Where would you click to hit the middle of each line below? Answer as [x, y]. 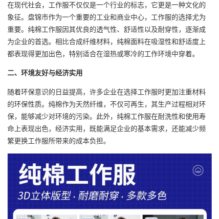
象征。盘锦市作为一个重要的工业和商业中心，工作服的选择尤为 [107, 17]
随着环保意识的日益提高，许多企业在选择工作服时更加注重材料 [107, 91]
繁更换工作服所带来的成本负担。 [59, 140]
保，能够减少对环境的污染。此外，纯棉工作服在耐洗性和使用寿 [107, 116]
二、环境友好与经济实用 [45, 72]
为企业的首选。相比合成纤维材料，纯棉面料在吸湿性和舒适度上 [107, 41]
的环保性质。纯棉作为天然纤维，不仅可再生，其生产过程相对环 [107, 104]
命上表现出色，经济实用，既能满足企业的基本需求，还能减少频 [107, 128]
